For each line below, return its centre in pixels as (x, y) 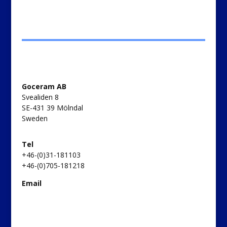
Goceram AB (44, 86)
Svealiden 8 (40, 97)
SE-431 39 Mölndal (52, 108)
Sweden (34, 118)
